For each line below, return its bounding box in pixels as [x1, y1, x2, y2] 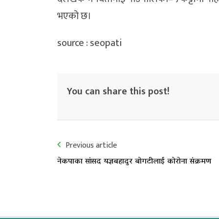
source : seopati [57, 35, 122, 51]
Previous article [66, 139, 117, 152]
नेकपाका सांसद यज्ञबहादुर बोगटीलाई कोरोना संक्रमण [57, 154, 211, 169]
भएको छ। [57, 8, 91, 24]
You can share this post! [67, 83, 170, 100]
